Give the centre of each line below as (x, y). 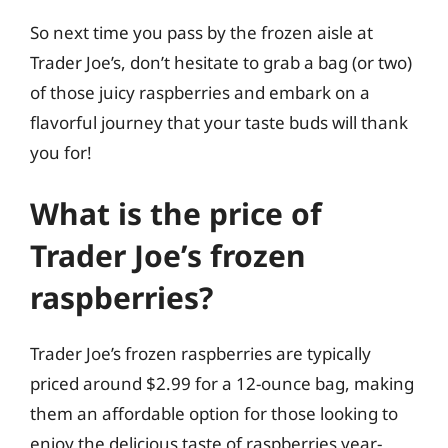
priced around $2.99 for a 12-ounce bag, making (222, 383)
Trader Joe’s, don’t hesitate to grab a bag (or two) (221, 62)
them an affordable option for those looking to (214, 413)
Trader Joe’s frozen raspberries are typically (200, 353)
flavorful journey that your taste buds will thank (219, 122)
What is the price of (176, 213)
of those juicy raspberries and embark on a (200, 92)
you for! (61, 152)
